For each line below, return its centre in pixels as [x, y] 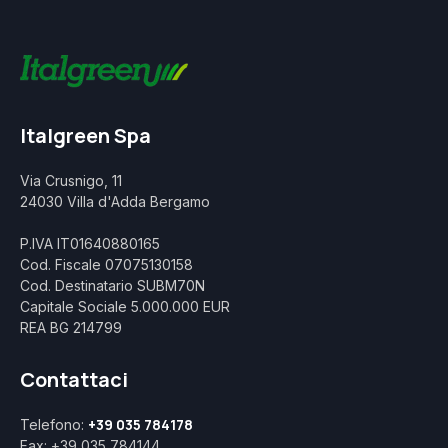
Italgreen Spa [85, 135]
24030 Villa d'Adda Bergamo [115, 202]
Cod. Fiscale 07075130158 [106, 265]
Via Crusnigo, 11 [71, 181]
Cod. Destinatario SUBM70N [112, 286]
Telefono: [54, 425]
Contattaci [74, 380]
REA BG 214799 [71, 328]
